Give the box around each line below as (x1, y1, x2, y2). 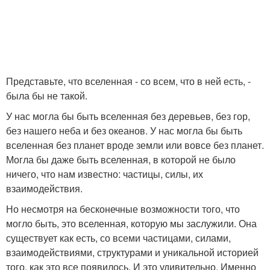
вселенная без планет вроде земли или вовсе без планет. (6, 138, 264, 152)
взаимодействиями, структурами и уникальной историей (6, 245, 259, 259)
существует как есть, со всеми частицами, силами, (6, 231, 231, 245)
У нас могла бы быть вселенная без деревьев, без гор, (6, 109, 250, 123)
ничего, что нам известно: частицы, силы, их (6, 167, 203, 181)
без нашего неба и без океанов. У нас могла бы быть (6, 124, 242, 137)
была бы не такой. (6, 89, 87, 102)
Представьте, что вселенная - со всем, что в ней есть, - (6, 74, 251, 88)
